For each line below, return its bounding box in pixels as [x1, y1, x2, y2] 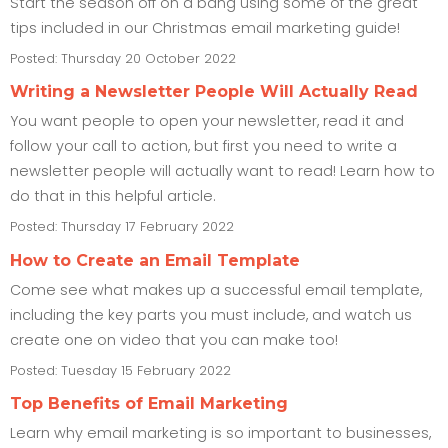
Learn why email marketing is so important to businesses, [10, 423, 431, 444]
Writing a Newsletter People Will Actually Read [10, 82, 418, 102]
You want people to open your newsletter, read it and [10, 111, 404, 132]
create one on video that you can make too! [10, 329, 338, 350]
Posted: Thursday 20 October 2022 [10, 49, 236, 67]
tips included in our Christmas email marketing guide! [10, 17, 400, 38]
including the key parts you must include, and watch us [10, 304, 412, 325]
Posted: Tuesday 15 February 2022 [10, 361, 231, 379]
